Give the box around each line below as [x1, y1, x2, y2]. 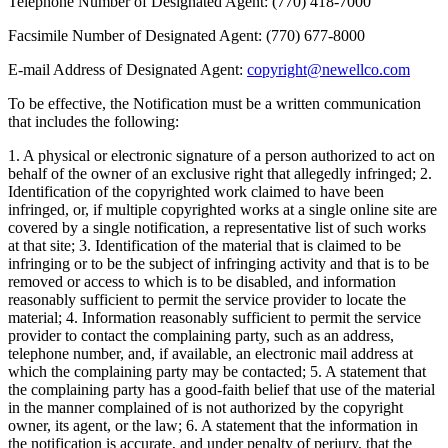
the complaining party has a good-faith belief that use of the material [8, 381, 435, 399]
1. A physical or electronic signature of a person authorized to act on [8, 147, 435, 165]
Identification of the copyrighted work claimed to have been [8, 183, 384, 201]
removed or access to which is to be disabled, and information [8, 273, 396, 291]
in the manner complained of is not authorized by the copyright [8, 399, 403, 417]
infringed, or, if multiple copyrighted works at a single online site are [8, 201, 437, 219]
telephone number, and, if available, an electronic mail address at [8, 345, 413, 363]
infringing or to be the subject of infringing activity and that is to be [8, 255, 429, 273]
